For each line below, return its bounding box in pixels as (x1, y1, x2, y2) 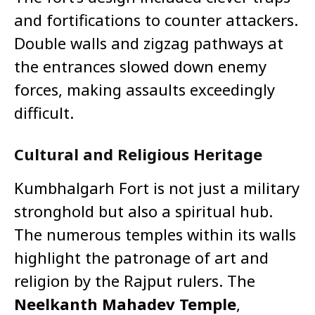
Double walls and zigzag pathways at (14, 32, 283, 54)
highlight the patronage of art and (14, 247, 269, 269)
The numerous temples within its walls (14, 224, 296, 245)
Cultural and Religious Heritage (14, 143, 262, 165)
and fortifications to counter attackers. (14, 9, 298, 31)
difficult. (14, 102, 74, 124)
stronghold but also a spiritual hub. (14, 200, 273, 222)
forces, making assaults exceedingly (14, 79, 275, 101)
